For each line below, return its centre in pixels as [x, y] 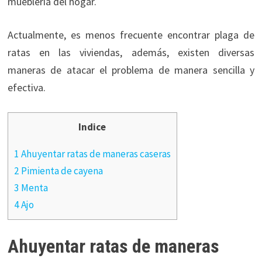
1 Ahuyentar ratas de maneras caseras [92, 154]
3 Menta [31, 187]
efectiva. [26, 87]
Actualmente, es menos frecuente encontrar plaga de [131, 35]
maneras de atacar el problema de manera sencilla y [131, 70]
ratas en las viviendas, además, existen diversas [131, 52]
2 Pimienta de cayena [58, 170]
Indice [92, 127]
